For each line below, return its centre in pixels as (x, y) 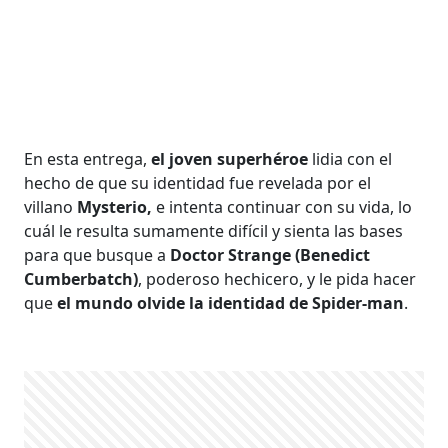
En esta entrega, (88, 158)
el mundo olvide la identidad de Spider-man (229, 302)
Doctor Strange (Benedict (270, 254)
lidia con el (350, 158)
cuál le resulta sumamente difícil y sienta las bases (214, 230)
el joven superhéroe (230, 158)
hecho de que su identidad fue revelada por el (198, 182)
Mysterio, (115, 206)
